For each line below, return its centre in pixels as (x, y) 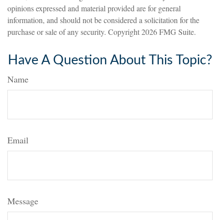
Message (23, 201)
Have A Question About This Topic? (110, 60)
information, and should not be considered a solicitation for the (103, 20)
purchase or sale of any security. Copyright (74, 32)
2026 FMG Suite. (169, 32)
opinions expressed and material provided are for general (94, 8)
